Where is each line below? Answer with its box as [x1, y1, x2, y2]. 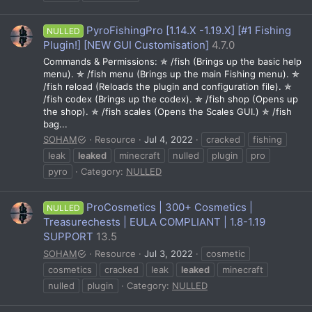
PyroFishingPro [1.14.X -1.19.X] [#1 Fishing [86, 24, 292, 38]
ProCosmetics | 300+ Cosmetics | [86, 201, 253, 214]
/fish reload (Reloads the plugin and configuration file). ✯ [43, 80, 292, 92]
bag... [43, 118, 68, 130]
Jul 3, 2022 [144, 247, 193, 259]
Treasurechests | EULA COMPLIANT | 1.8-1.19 [43, 215, 265, 229]
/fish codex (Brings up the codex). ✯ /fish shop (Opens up [43, 93, 298, 104]
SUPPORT [43, 230, 93, 244]
